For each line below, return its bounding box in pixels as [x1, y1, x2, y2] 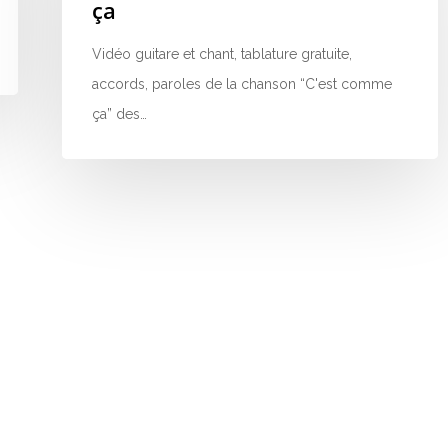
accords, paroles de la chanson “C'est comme [92, 76, 392, 92]
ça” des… [92, 106, 147, 122]
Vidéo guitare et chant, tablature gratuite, [92, 46, 352, 62]
